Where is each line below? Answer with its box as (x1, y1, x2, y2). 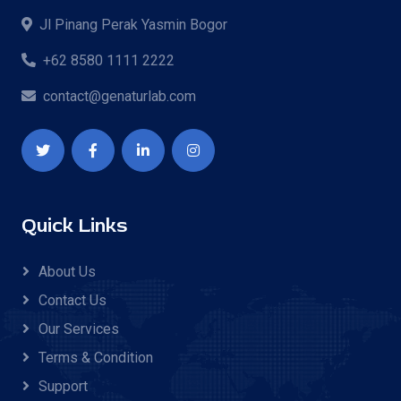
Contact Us (38, 291, 107, 309)
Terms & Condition (38, 348, 153, 366)
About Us (38, 262, 96, 280)
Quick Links (21, 213, 127, 238)
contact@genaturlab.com (43, 87, 196, 105)
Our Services (38, 320, 119, 337)
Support (38, 377, 88, 395)
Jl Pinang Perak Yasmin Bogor (39, 15, 227, 33)
